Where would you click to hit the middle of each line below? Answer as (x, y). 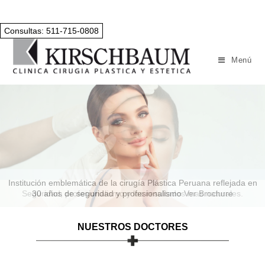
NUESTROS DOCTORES (132, 227)
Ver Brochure (209, 194)
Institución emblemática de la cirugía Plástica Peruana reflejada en (132, 183)
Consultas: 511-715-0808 (51, 31)
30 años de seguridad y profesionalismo (108, 194)
